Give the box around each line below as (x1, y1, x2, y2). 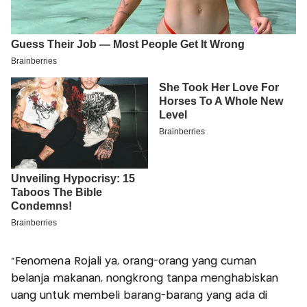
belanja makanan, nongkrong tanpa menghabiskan (11, 273, 278, 284)
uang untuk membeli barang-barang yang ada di (11, 290, 267, 301)
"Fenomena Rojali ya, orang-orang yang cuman (11, 256, 256, 267)
